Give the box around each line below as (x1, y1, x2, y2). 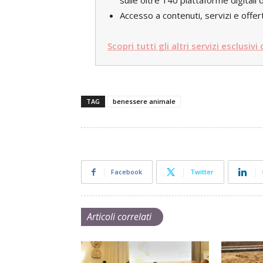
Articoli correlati (87, 210, 151, 223)
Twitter (190, 167, 214, 176)
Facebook (111, 167, 142, 176)
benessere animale (113, 97, 176, 106)
